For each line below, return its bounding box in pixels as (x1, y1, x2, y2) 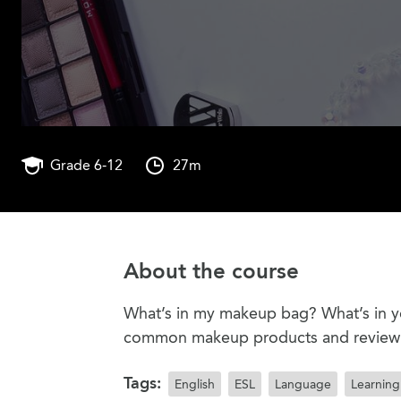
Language (275, 376, 331, 392)
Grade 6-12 (50, 157, 123, 174)
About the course (124, 258, 299, 284)
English (175, 376, 215, 392)
